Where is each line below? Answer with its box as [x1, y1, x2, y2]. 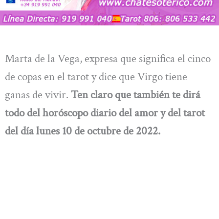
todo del [5, 106, 40, 121]
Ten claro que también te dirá [71, 88, 200, 103]
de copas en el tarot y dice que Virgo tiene [5, 69, 187, 85]
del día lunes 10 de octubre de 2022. [5, 124, 160, 139]
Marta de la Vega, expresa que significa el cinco [5, 51, 211, 66]
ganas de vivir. [5, 88, 71, 103]
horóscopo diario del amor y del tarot [43, 106, 205, 121]
